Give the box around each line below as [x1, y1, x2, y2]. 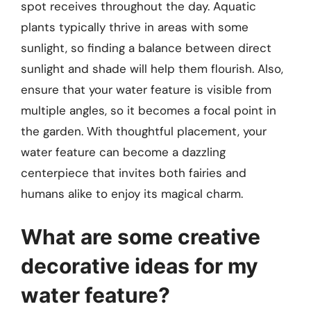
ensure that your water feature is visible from [21, 82, 271, 98]
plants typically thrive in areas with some [21, 19, 249, 35]
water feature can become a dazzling [21, 144, 226, 160]
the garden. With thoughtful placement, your [21, 124, 267, 140]
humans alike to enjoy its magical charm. [21, 186, 243, 202]
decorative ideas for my [21, 253, 258, 278]
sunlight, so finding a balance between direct [21, 40, 271, 56]
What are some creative [21, 224, 260, 249]
